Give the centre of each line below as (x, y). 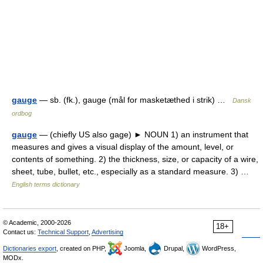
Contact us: (20, 232)
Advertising (107, 232)
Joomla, (135, 248)
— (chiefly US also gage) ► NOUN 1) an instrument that (143, 134)
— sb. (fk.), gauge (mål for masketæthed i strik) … (135, 100)
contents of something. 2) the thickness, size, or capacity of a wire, (135, 159)
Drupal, (174, 248)
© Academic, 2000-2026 (37, 222)
